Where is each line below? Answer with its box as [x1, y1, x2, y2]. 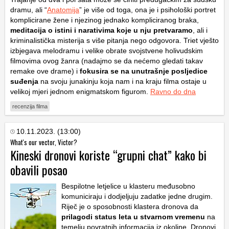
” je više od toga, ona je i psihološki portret [79, 6, 216, 14]
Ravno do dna [150, 87, 196, 96]
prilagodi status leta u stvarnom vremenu [61, 213, 205, 221]
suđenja [10, 77, 38, 86]
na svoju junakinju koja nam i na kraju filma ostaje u [38, 77, 207, 86]
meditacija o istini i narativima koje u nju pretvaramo [10, 26, 193, 35]
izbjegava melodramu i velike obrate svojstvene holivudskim [10, 47, 203, 55]
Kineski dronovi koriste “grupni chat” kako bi [10, 146, 207, 165]
